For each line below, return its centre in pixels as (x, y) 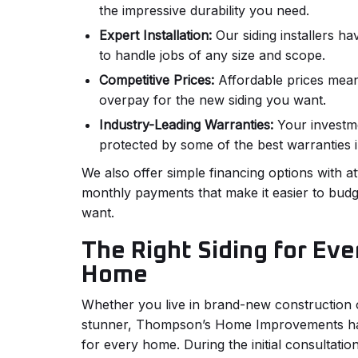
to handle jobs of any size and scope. (212, 56)
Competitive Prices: (157, 80)
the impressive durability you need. (204, 11)
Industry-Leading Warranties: (186, 125)
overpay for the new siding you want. (213, 100)
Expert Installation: (155, 36)
